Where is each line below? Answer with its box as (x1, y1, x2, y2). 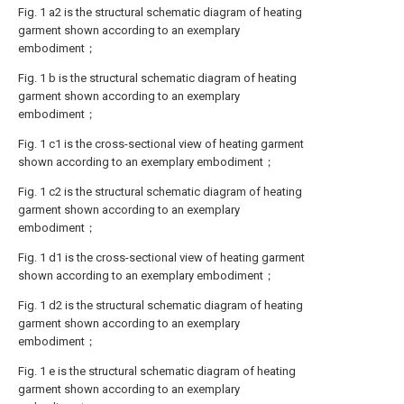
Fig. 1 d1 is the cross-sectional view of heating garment (18, 250, 305, 264)
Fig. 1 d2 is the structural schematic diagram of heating (18, 298, 303, 312)
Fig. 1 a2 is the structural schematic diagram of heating (18, 5, 302, 19)
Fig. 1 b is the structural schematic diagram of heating (18, 70, 297, 85)
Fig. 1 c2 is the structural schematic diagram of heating (18, 184, 302, 198)
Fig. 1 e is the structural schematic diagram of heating (18, 363, 296, 378)
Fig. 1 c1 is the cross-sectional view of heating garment (18, 136, 304, 151)
